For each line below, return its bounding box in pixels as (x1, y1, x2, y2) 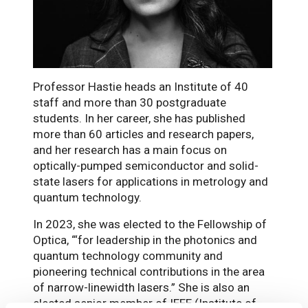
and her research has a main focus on (33, 142, 227, 157)
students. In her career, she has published (33, 111, 245, 125)
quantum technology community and (33, 248, 223, 263)
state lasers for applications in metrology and (33, 174, 268, 188)
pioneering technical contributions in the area (33, 264, 265, 278)
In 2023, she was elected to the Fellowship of (33, 217, 267, 231)
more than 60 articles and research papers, (33, 126, 254, 141)
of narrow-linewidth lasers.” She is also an (33, 280, 250, 294)
